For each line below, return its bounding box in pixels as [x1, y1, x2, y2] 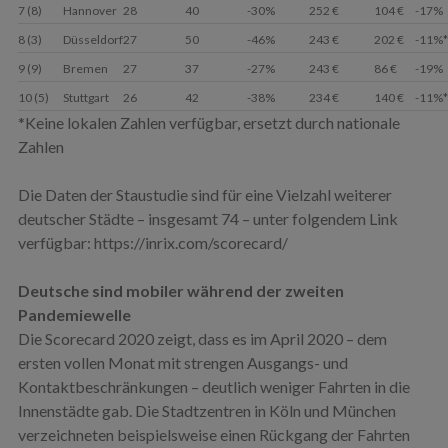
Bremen [62, 60, 108, 76]
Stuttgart [62, 89, 109, 105]
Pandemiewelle [17, 304, 131, 324]
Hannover [62, 2, 117, 18]
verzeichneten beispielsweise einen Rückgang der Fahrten [17, 424, 410, 444]
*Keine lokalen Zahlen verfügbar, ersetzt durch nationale [17, 112, 400, 132]
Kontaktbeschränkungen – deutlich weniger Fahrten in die [17, 376, 410, 396]
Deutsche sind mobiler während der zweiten [17, 280, 344, 300]
